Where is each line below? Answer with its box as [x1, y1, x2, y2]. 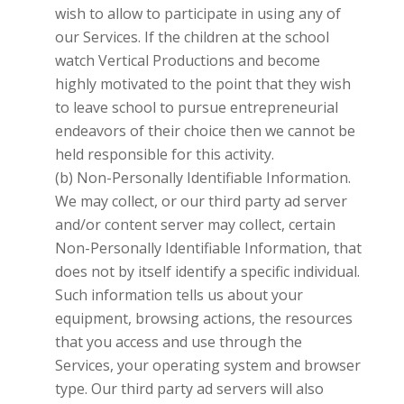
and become [234, 50, 320, 70]
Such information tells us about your [54, 284, 303, 305]
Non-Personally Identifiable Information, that [54, 237, 362, 258]
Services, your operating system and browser [54, 354, 361, 375]
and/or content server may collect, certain [54, 214, 335, 234]
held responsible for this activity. [54, 143, 274, 164]
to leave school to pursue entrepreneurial [54, 96, 338, 117]
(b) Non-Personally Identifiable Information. [54, 167, 351, 188]
